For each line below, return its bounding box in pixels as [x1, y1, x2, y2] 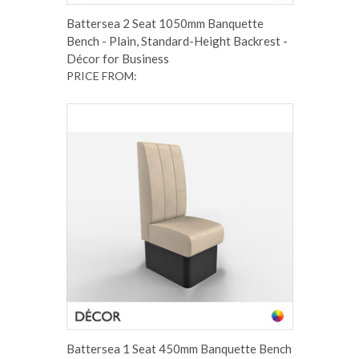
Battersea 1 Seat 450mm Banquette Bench [66, 341, 292, 356]
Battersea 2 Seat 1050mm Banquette [66, 15, 264, 30]
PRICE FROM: [66, 68, 137, 83]
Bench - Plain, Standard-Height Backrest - [66, 33, 288, 48]
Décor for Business [66, 50, 169, 66]
